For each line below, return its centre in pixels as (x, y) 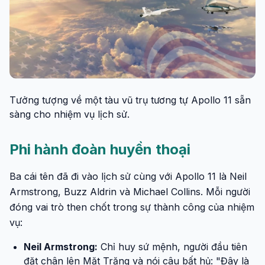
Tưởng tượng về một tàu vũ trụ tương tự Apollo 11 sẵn (130, 100)
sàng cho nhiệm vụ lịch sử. (70, 114)
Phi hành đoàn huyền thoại (100, 149)
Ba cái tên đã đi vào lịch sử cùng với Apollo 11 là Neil (128, 176)
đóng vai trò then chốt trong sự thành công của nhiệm (132, 207)
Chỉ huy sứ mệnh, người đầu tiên (172, 246)
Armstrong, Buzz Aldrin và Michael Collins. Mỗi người (130, 191)
